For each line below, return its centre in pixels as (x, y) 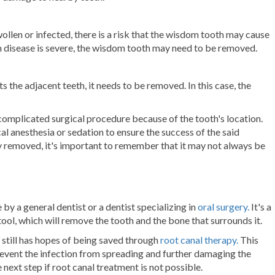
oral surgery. (223, 207)
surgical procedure (91, 118)
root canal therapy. (199, 240)
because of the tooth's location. (197, 118)
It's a (261, 207)
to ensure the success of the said (172, 132)
